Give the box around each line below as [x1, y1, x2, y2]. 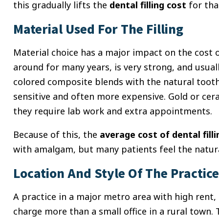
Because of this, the [13, 129, 100, 141]
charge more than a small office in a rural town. [13, 205, 216, 218]
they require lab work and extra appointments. [13, 105, 212, 117]
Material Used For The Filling [13, 20, 183, 38]
